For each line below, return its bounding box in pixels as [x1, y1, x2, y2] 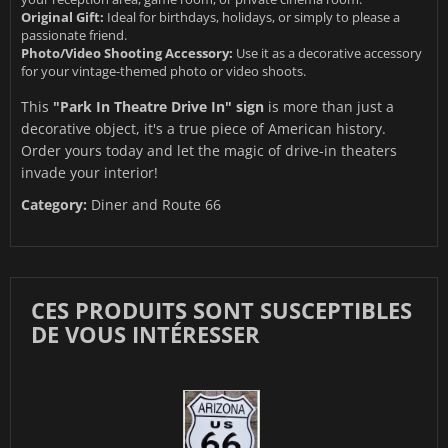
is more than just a [264, 97, 394, 117]
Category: [21, 195, 87, 215]
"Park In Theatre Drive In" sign [53, 97, 264, 117]
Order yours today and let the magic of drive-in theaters [21, 141, 397, 161]
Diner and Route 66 [91, 195, 221, 215]
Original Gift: [21, 8, 104, 27]
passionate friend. [21, 26, 127, 45]
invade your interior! [21, 163, 158, 183]
